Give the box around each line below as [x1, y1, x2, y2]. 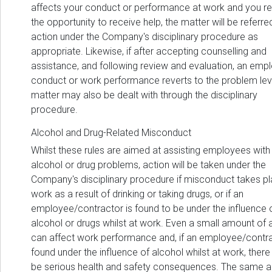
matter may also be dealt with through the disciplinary [31, 89, 257, 101]
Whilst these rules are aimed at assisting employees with [31, 144, 270, 157]
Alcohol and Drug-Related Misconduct [31, 127, 191, 139]
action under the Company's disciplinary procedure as [31, 31, 258, 43]
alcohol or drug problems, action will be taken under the [31, 159, 266, 171]
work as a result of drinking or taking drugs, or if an [31, 188, 243, 200]
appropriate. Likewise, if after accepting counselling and [31, 46, 267, 58]
